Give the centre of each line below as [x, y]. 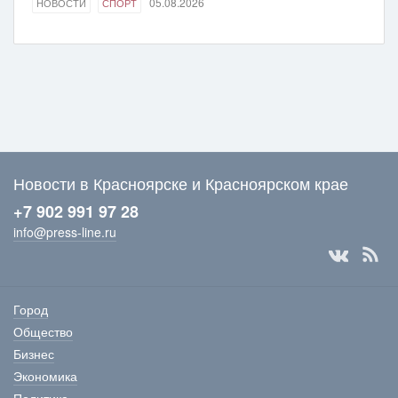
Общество [43, 331]
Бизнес [34, 354]
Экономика [45, 376]
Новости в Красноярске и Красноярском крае [181, 183]
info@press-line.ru [65, 232]
